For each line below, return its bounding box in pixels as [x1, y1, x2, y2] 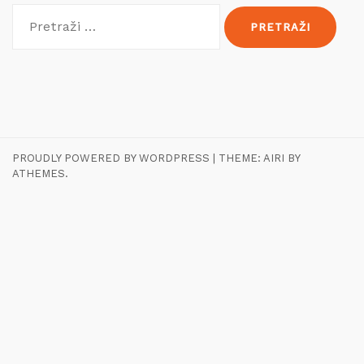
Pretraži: [11, 4, 66, 20]
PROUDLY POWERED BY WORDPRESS [12, 151, 210, 164]
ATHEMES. [12, 167, 68, 180]
